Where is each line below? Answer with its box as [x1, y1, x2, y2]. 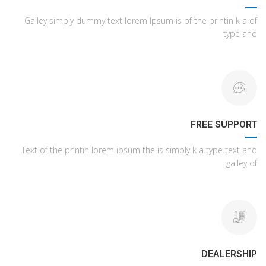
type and [223, 28, 257, 39]
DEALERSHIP [201, 248, 257, 259]
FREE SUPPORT [191, 119, 257, 130]
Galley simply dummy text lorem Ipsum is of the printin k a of [24, 15, 257, 26]
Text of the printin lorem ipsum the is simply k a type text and [21, 144, 257, 156]
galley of [226, 157, 257, 169]
